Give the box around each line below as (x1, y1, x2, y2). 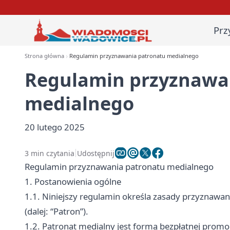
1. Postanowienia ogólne (25, 176, 121, 187)
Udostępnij (77, 148, 114, 158)
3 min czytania (25, 148, 74, 158)
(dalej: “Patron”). (25, 205, 88, 217)
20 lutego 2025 (25, 121, 85, 133)
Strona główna (25, 52, 64, 60)
